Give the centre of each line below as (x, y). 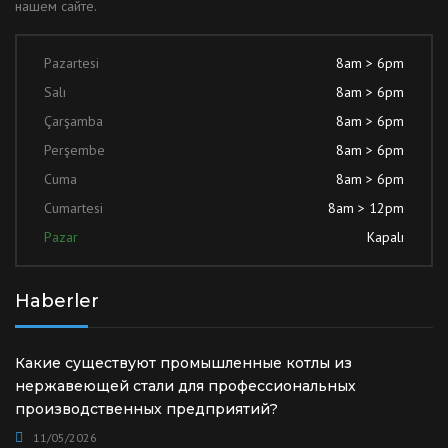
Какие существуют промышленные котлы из (183, 363)
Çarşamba (73, 121)
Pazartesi (71, 63)
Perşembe (74, 150)
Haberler (57, 301)
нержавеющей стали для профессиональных (185, 386)
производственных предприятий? (146, 409)
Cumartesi (73, 208)
